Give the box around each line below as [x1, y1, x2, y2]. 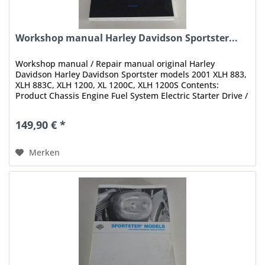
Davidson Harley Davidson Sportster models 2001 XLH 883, [15, 68, 247, 80]
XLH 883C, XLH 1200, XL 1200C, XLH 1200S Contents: [15, 79, 219, 91]
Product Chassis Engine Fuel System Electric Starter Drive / [15, 89, 248, 101]
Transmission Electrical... [15, 100, 115, 112]
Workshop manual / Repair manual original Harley [15, 57, 215, 69]
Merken [29, 146, 60, 158]
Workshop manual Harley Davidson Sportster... [15, 31, 238, 44]
